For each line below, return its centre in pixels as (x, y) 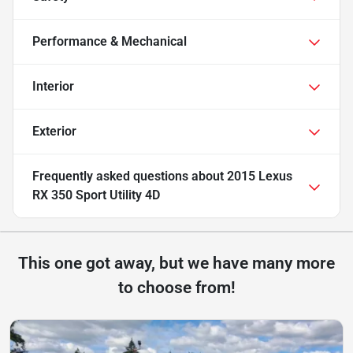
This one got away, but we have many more (176, 264)
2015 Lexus (260, 176)
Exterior (54, 132)
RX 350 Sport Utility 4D (96, 195)
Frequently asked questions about (130, 176)
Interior (53, 87)
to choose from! (176, 288)
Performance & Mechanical (110, 42)
